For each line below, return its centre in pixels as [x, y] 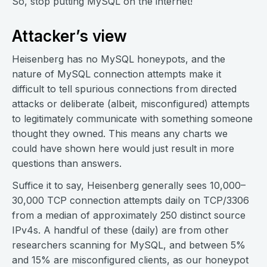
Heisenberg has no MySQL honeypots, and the [119, 59]
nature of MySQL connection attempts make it [117, 74]
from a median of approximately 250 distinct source [129, 215]
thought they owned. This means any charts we [120, 134]
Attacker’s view [69, 36]
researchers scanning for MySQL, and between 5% [129, 245]
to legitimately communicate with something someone [132, 119]
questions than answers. [67, 164]
